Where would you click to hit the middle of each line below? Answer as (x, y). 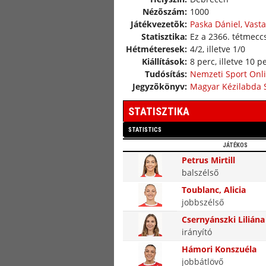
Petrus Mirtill (208, 160)
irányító (197, 232)
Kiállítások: (164, 61)
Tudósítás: (166, 74)
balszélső (200, 172)
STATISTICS (145, 130)
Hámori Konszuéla (219, 249)
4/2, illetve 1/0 (218, 49)
